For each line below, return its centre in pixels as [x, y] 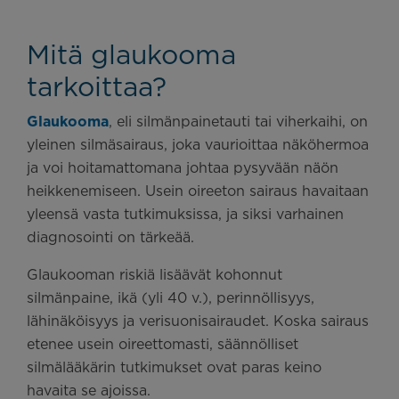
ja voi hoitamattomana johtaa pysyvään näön [183, 168]
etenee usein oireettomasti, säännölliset [163, 344]
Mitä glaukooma [131, 55]
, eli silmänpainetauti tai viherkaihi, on [238, 122]
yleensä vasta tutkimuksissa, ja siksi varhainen [185, 214]
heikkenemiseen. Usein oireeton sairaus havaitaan [198, 191]
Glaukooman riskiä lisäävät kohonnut [155, 275]
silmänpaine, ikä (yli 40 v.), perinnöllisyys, [171, 298]
